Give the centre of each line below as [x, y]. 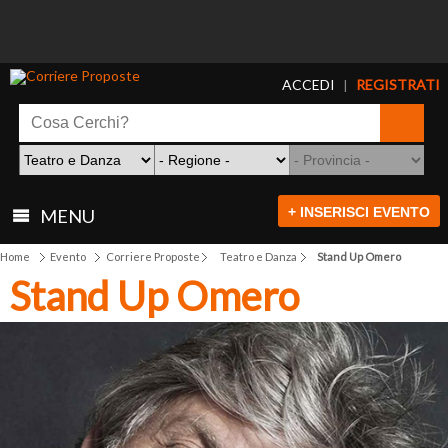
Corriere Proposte [153, 257]
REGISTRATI [398, 85]
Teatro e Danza [258, 257]
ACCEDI [308, 85]
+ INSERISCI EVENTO [359, 212]
